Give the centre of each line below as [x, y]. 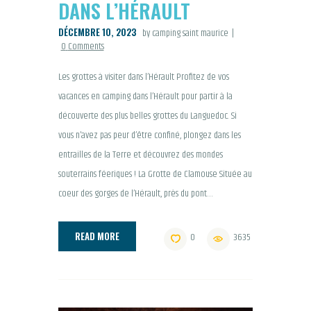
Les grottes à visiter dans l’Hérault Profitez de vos [144, 77]
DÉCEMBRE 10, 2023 [97, 32]
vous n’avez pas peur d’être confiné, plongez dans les [150, 135]
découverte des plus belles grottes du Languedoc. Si [148, 116]
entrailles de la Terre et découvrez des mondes [141, 154]
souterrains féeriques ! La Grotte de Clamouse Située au [155, 174]
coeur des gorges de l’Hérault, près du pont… [136, 193]
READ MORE [97, 236]
